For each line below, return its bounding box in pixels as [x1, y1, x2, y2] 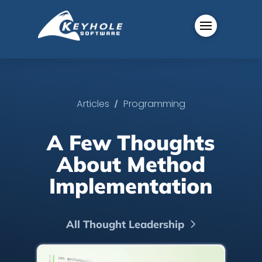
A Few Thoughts [47, 129, 215, 156]
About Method [56, 151, 205, 177]
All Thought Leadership [65, 218, 184, 231]
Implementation [49, 173, 213, 199]
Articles [77, 97, 110, 111]
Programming [123, 97, 185, 111]
